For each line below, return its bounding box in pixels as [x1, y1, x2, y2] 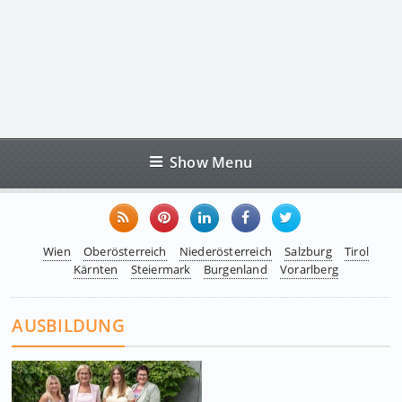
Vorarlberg [279, 261, 338, 277]
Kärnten [74, 261, 118, 277]
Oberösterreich [83, 243, 167, 259]
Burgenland [203, 261, 267, 277]
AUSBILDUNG [12, 313, 125, 337]
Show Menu [170, 152, 253, 172]
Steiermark [130, 261, 191, 277]
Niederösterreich [179, 243, 273, 259]
